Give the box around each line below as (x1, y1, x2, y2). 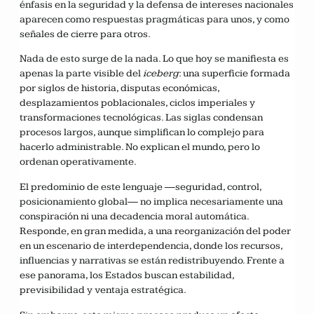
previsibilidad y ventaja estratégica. (20, 284, 186, 296)
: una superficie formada (179, 67, 290, 80)
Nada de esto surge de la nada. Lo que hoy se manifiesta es (20, 53, 289, 65)
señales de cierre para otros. (20, 27, 151, 40)
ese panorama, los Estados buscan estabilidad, (20, 269, 234, 282)
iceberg (143, 67, 179, 80)
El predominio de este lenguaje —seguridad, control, (20, 181, 261, 193)
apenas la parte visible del (20, 67, 143, 80)
